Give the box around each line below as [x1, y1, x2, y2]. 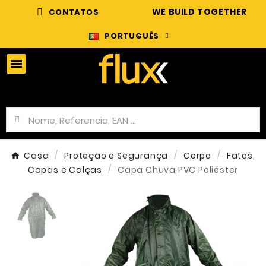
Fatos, [226, 150, 255, 161]
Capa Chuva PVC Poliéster [117, 164, 239, 176]
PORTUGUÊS [104, 30, 160, 42]
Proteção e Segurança [64, 150, 169, 161]
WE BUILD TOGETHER [151, 6, 248, 18]
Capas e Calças [27, 164, 103, 176]
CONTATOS [49, 7, 99, 18]
